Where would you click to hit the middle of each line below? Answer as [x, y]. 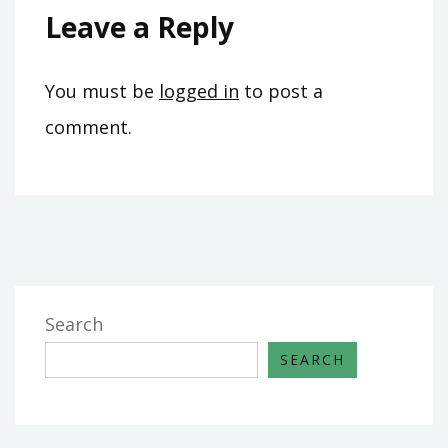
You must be [102, 90]
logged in [199, 90]
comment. [88, 126]
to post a [281, 90]
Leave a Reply [139, 26]
